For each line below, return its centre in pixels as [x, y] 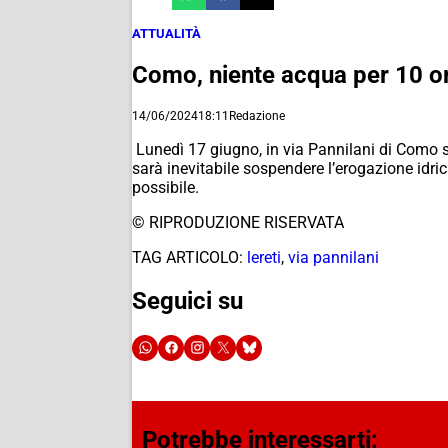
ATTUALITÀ [166, 33]
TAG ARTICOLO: [187, 257]
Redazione [257, 115]
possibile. [165, 187]
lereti [264, 257]
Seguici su [187, 300]
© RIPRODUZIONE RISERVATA [238, 222]
